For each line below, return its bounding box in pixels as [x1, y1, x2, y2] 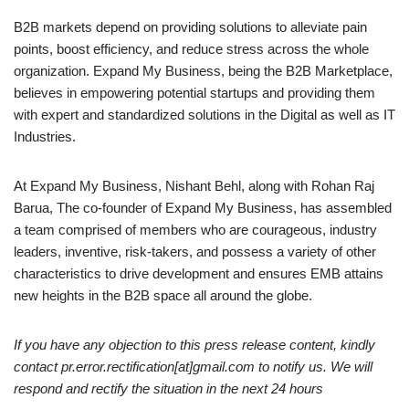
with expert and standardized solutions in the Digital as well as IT [14, 107, 395, 123]
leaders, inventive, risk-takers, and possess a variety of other [14, 244, 376, 260]
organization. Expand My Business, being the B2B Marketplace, [14, 63, 393, 79]
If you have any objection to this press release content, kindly [14, 337, 375, 353]
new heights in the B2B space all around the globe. [14, 288, 312, 304]
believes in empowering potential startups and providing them [14, 85, 375, 101]
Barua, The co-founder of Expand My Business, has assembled [14, 200, 392, 216]
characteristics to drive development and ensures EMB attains [14, 266, 383, 282]
